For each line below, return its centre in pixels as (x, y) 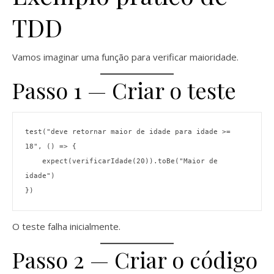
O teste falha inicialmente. (66, 227)
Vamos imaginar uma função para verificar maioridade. (125, 57)
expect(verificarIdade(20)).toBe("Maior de (34, 161)
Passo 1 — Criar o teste (124, 90)
